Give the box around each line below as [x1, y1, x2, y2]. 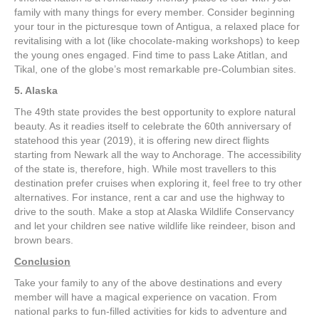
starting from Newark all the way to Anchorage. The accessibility [14, 148, 301, 160]
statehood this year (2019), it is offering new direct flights [14, 134, 272, 146]
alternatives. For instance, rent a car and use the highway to [14, 191, 285, 203]
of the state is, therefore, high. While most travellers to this [14, 162, 276, 174]
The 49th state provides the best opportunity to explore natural [14, 105, 296, 117]
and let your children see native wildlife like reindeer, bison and [14, 219, 296, 231]
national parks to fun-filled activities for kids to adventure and [14, 305, 287, 317]
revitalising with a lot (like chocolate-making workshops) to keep [14, 34, 300, 46]
